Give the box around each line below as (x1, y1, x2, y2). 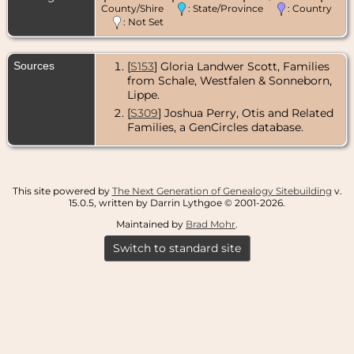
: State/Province (186, 2, 277, 14)
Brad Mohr (186, 217, 235, 230)
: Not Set (121, 16, 164, 28)
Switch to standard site (109, 240, 244, 255)
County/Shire (101, 2, 178, 14)
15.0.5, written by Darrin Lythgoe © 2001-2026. (69, 196, 285, 209)
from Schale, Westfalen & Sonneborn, (126, 73, 332, 88)
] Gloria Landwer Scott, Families (153, 58, 330, 73)
